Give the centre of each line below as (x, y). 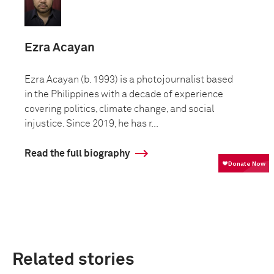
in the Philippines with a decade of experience (124, 94)
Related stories (73, 260)
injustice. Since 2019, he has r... (91, 124)
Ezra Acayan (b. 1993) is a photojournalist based (129, 80)
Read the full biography (77, 154)
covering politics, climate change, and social (119, 109)
